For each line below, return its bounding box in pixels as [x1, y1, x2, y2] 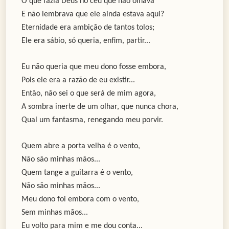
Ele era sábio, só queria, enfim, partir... [21, 37, 150, 45]
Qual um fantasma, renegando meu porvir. [21, 116, 167, 125]
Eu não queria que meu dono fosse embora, [21, 63, 166, 72]
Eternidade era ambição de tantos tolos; [21, 24, 154, 32]
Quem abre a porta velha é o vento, [21, 142, 140, 151]
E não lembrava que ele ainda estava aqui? [21, 10, 164, 19]
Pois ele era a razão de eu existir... [21, 76, 135, 85]
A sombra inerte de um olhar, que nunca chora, [21, 103, 178, 111]
